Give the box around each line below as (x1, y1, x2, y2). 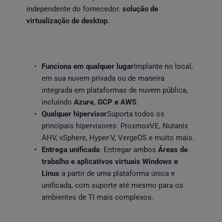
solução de (122, 4, 158, 13)
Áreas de (158, 145, 188, 154)
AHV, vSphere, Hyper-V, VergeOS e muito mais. (41, 133, 194, 142)
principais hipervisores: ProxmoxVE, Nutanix (41, 121, 188, 130)
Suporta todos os (107, 110, 165, 118)
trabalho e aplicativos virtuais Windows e (41, 157, 178, 166)
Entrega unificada (41, 145, 100, 154)
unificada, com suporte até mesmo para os (41, 181, 183, 190)
